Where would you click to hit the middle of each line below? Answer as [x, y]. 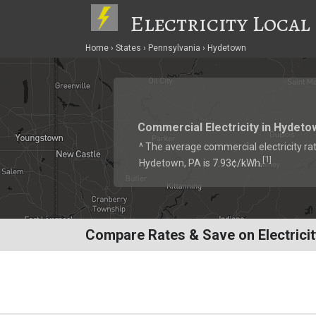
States [128, 48]
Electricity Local [220, 23]
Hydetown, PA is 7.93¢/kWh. [200, 163]
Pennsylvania [174, 48]
